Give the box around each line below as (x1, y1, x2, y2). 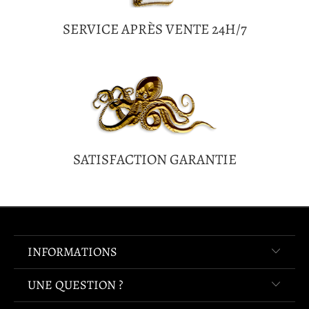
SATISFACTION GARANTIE (72, 150, 237, 170)
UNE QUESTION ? (28, 276, 123, 293)
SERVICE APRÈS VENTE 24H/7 (62, 19, 247, 39)
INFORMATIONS (28, 243, 117, 260)
